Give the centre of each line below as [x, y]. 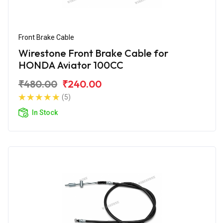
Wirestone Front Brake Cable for [93, 53]
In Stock [45, 112]
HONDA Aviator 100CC [71, 65]
